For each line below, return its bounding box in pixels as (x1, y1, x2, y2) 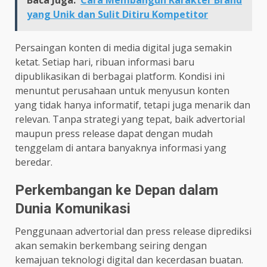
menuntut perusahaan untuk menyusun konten (15, 83, 229, 97)
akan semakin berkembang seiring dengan (15, 238, 207, 252)
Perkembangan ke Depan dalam (15, 181, 218, 198)
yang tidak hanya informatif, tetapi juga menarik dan (15, 98, 250, 111)
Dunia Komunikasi (15, 200, 131, 217)
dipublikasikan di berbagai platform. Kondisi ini (15, 69, 225, 83)
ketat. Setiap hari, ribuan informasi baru (15, 55, 194, 69)
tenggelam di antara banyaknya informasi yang (15, 141, 226, 154)
